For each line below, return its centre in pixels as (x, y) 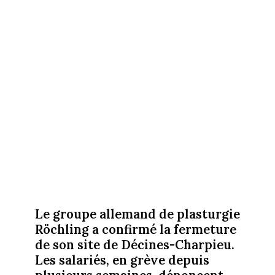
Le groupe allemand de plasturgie (137, 214)
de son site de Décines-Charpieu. (134, 244)
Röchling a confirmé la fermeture (135, 229)
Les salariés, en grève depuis (122, 260)
